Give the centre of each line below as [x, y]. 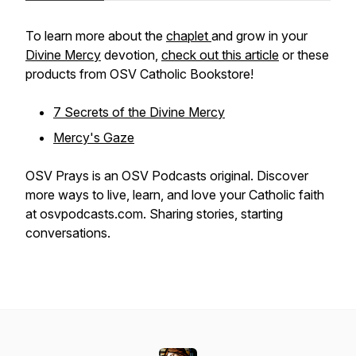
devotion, [131, 55]
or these [304, 55]
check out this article [220, 55]
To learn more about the [96, 36]
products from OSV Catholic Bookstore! [139, 74]
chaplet [189, 36]
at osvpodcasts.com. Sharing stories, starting [154, 214]
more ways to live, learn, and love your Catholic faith [175, 195]
